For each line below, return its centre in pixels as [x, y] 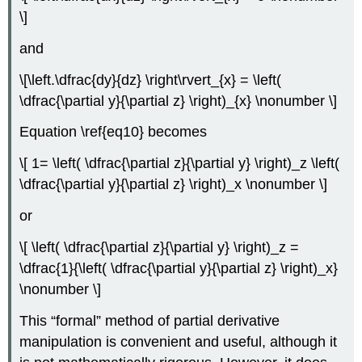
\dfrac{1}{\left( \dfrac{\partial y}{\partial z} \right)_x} [179, 268]
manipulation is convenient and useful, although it [179, 341]
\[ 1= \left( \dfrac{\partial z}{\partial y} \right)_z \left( [180, 164]
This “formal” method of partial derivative [150, 320]
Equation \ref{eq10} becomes [114, 132]
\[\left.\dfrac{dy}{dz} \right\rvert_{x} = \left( [151, 80]
